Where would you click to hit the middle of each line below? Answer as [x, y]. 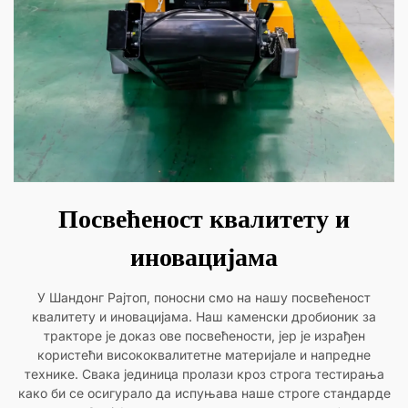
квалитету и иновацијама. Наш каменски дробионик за [204, 317]
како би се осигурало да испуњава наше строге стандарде [204, 393]
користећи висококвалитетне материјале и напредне [204, 355]
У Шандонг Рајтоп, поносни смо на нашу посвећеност [204, 298]
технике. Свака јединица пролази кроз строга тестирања [204, 374]
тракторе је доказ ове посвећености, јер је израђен [204, 336]
